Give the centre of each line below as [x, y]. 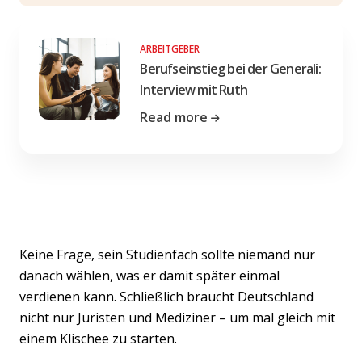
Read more [174, 117]
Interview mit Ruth [194, 89]
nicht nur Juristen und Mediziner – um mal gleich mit [177, 317]
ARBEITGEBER [170, 48]
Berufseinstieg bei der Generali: [230, 68]
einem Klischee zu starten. [98, 338]
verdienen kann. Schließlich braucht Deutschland [166, 296]
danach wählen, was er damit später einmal [149, 275]
